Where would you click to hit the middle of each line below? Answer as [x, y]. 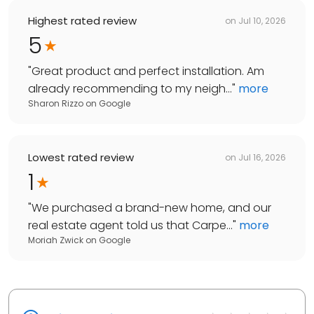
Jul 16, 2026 [262, 157]
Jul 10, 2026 [262, 20]
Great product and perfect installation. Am [148, 71]
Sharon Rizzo [56, 104]
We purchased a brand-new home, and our [151, 208]
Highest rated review [82, 21]
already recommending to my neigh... [130, 89]
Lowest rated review [81, 158]
